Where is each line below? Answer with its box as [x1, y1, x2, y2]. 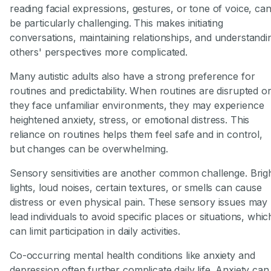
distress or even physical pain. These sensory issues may [10, 196, 268, 209]
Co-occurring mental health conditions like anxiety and [10, 249, 255, 262]
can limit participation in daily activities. [10, 225, 180, 238]
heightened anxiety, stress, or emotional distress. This [10, 114, 250, 126]
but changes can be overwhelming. [10, 143, 168, 155]
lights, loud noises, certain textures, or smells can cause [10, 181, 262, 194]
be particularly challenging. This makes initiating [10, 17, 223, 30]
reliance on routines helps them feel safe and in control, [10, 128, 263, 141]
